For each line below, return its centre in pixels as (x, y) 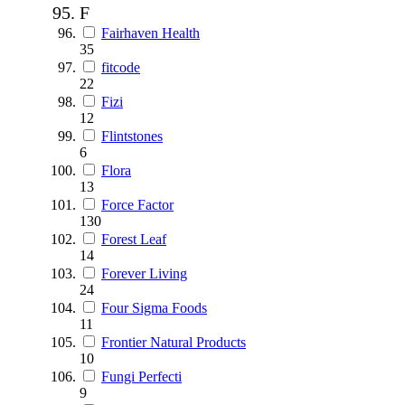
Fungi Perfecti (141, 376)
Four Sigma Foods (154, 307)
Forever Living (144, 273)
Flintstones (132, 136)
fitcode (121, 67)
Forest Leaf (134, 239)
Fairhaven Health (151, 33)
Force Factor (137, 204)
